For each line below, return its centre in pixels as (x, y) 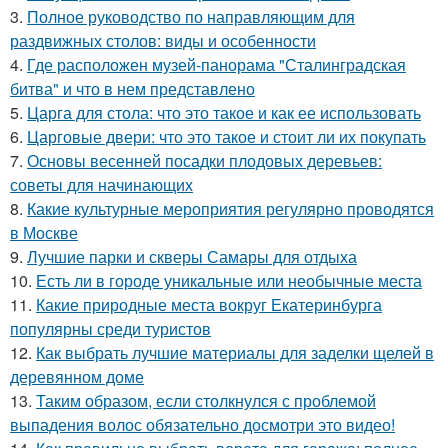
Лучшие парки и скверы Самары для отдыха (192, 256)
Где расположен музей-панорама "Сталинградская (216, 64)
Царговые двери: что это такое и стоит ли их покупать (226, 136)
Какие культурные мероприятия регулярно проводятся (230, 208)
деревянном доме (77, 376)
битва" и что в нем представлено (132, 88)
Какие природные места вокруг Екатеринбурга (209, 304)
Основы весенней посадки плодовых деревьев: (204, 160)
